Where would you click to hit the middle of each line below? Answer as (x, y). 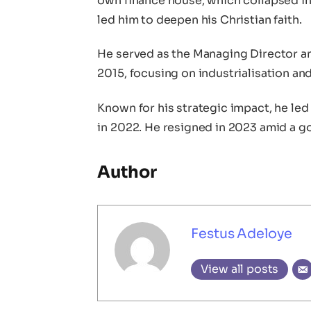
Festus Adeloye (242, 233)
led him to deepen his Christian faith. (200, 19)
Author (127, 173)
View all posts (240, 269)
